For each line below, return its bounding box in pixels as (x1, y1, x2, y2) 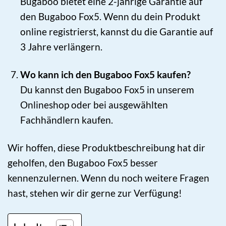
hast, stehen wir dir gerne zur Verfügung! (8, 187, 182, 199)
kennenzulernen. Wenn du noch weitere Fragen (8, 172, 209, 184)
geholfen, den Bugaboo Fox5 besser (8, 157, 158, 169)
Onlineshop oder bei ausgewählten (20, 98, 168, 110)
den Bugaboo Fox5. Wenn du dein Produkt (20, 10, 201, 22)
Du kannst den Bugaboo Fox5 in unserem (20, 83, 195, 95)
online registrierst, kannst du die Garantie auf (20, 25, 213, 37)
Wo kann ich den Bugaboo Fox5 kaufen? (20, 68, 191, 80)
